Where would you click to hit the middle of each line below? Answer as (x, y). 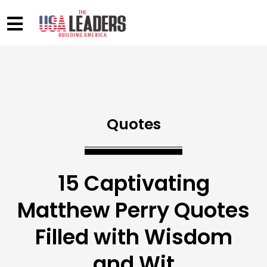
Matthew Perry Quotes (133, 210)
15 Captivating (133, 184)
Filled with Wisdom (133, 237)
